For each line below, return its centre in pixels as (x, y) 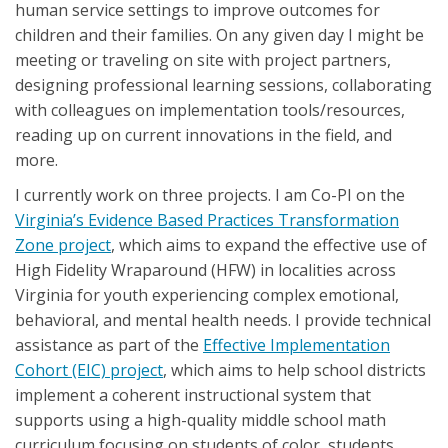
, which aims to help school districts (294, 369)
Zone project (63, 244)
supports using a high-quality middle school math (200, 419)
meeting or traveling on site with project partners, (203, 59)
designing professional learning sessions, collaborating (223, 84)
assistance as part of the (109, 344)
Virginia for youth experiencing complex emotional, (207, 294)
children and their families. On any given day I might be (219, 34)
